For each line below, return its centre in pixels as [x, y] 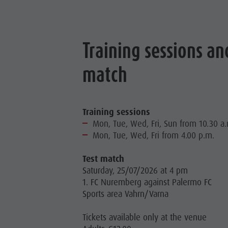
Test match [104, 159]
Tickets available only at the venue [145, 217]
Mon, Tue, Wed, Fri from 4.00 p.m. [154, 135]
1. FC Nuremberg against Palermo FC [147, 182]
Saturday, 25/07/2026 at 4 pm [135, 170]
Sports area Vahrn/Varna [126, 194]
